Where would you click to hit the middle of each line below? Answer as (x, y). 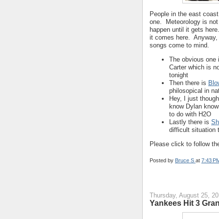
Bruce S (185, 160)
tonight (179, 75)
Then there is (189, 83)
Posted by (162, 160)
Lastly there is (190, 122)
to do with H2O (190, 114)
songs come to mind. (179, 45)
